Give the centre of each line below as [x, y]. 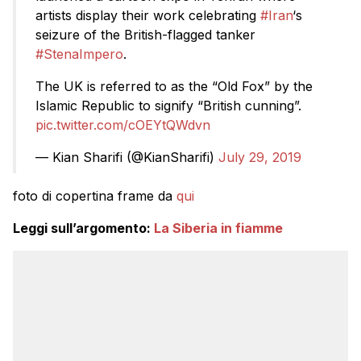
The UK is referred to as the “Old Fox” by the [174, 87]
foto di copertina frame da [95, 196]
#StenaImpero [79, 54]
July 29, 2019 [260, 158]
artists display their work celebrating [148, 16]
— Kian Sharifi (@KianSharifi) [127, 158]
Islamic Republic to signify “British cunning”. [168, 106]
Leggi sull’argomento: [83, 228]
